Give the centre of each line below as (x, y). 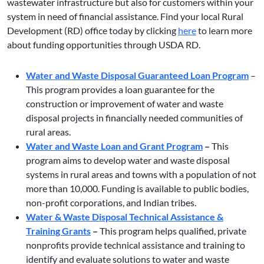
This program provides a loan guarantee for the (120, 90)
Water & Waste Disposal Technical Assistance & (125, 217)
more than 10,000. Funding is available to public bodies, (137, 189)
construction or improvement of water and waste (125, 104)
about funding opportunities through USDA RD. (104, 45)
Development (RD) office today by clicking (93, 31)
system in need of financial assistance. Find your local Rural (125, 16)
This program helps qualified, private (172, 231)
